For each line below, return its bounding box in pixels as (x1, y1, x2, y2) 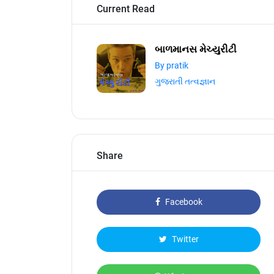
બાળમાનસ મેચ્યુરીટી (155, 43, 237, 55)
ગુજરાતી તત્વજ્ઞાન (155, 76, 215, 86)
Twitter (169, 234, 199, 244)
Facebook (163, 197, 202, 207)
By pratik (155, 61, 188, 70)
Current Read (97, 3, 155, 15)
